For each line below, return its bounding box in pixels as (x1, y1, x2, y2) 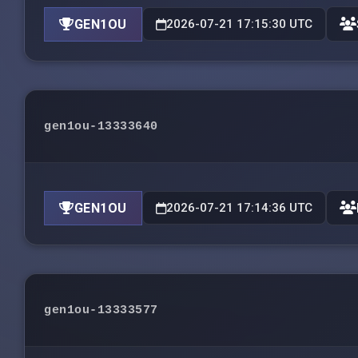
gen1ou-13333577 (44, 303, 158, 317)
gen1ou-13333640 (44, 119, 158, 133)
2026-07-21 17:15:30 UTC (165, 17, 312, 31)
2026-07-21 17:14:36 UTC (165, 201, 312, 215)
